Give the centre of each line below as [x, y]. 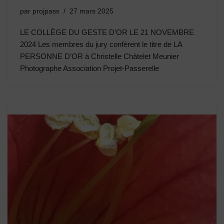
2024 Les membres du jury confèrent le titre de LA [101, 44]
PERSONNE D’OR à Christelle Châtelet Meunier [99, 56]
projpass [46, 11]
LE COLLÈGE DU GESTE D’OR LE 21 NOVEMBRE [107, 32]
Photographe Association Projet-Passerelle [89, 68]
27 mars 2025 [91, 11]
